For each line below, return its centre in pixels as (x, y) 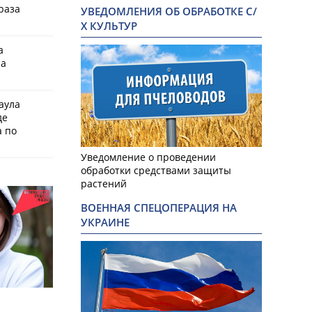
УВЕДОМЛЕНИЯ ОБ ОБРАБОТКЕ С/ (169, 12)
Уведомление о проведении (148, 157)
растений (104, 183)
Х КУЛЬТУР (109, 26)
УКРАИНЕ (105, 222)
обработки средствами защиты (156, 170)
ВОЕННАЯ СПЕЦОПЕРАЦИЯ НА (159, 208)
